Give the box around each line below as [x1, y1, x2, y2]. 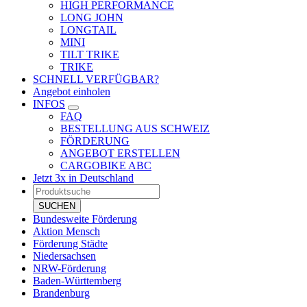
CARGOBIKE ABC [60, 160, 151, 171]
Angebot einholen [33, 86, 110, 97]
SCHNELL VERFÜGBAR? [33, 73, 159, 85]
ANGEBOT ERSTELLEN [60, 147, 180, 159]
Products [32, 184, 70, 195]
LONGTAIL [60, 24, 116, 36]
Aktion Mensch [33, 225, 100, 237]
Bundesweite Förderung [33, 213, 137, 225]
